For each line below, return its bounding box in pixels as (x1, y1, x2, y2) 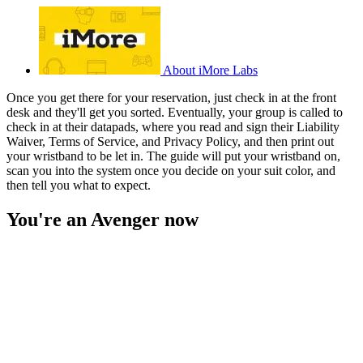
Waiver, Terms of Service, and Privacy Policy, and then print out (6, 135, 334, 149)
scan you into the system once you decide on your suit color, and (6, 164, 335, 178)
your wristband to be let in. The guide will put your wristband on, (6, 149, 340, 164)
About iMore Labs (163, 63, 258, 78)
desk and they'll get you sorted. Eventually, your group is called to (6, 105, 343, 120)
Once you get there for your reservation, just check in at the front (6, 91, 336, 105)
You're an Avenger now (6, 209, 199, 231)
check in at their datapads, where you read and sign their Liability (6, 120, 340, 135)
